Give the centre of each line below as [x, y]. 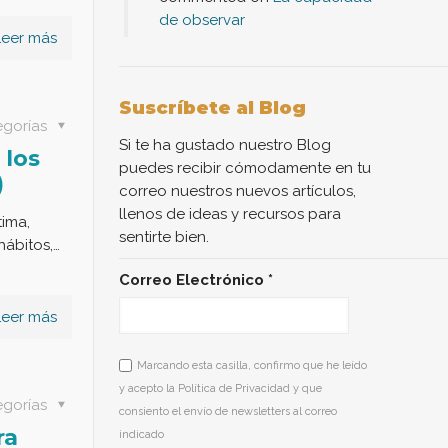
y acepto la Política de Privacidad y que [221, 388]
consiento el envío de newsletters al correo [228, 411]
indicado [142, 434]
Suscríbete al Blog [213, 107]
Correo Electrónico [194, 279]
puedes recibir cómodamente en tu [245, 167]
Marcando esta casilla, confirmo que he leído [252, 365]
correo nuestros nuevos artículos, [238, 190]
